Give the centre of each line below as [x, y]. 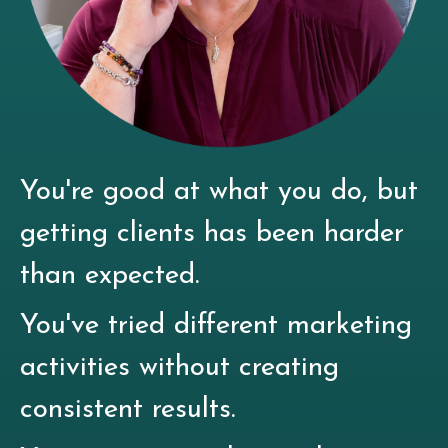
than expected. [109, 275]
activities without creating [179, 367]
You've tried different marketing [216, 325]
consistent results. [127, 409]
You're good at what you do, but [219, 191]
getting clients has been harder [212, 233]
